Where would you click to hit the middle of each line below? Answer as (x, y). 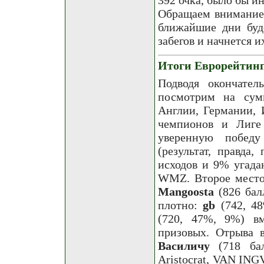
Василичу (184, 245)
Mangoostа (186, 191)
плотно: (181, 205)
